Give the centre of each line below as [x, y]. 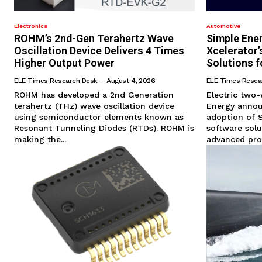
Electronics [31, 26]
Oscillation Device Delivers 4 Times [99, 51]
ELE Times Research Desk [56, 81]
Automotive [223, 26]
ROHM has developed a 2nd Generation [94, 95]
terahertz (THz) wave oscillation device [94, 106]
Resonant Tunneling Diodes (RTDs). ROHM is [104, 128]
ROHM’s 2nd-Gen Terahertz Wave [94, 39]
